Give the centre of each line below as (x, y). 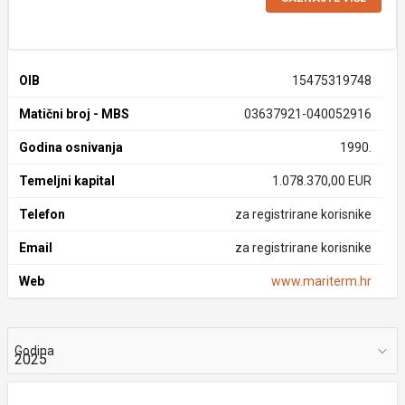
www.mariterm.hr (321, 281)
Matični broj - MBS (74, 114)
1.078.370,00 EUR (321, 181)
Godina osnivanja (71, 147)
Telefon (42, 214)
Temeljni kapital (67, 181)
